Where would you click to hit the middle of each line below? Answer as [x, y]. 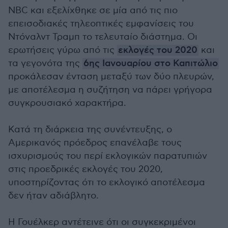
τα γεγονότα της [45, 63]
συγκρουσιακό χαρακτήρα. [67, 103]
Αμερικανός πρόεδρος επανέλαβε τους [95, 143]
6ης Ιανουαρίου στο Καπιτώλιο [151, 64]
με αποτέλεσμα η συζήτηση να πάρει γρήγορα [110, 90]
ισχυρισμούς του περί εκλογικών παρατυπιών [108, 156]
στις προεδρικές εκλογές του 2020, [85, 169]
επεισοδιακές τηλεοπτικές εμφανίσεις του [101, 24]
